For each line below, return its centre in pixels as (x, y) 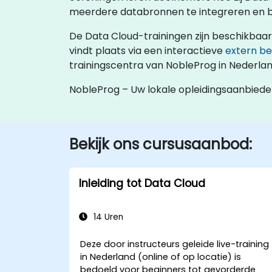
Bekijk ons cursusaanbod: (161, 144)
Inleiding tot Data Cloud (142, 183)
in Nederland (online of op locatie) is (161, 257)
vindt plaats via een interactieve (147, 51)
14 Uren (107, 217)
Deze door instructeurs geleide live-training (175, 244)
